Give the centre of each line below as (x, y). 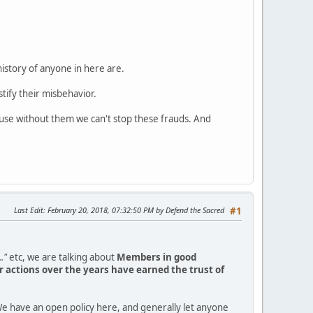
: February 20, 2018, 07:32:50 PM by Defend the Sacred (134, 210)
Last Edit (29, 210)
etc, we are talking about (62, 257)
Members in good (156, 257)
